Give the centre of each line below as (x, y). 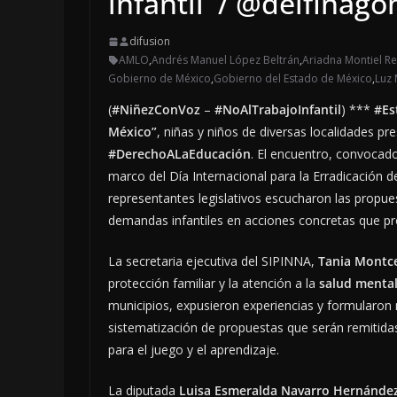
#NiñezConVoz (156, 110)
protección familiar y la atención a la (214, 284)
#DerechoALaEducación (179, 154)
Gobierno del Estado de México (293, 79)
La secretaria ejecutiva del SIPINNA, (213, 261)
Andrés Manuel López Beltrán (226, 60)
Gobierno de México (160, 79)
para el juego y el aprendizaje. (194, 350)
